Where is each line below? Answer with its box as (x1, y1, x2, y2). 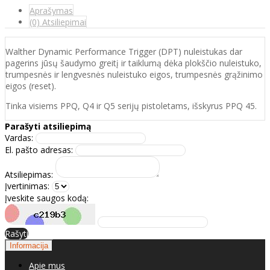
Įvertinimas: (5, 180, 49, 192)
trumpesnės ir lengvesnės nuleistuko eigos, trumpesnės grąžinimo (5, 68, 263, 80)
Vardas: (5, 131, 33, 143)
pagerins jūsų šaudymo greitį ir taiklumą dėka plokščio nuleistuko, (5, 57, 262, 69)
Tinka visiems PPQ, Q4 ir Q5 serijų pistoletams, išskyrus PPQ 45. (5, 99, 257, 111)
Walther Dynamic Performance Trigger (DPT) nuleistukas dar (5, 45, 242, 57)
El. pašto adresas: (5, 143, 73, 155)
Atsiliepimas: (5, 168, 53, 180)
